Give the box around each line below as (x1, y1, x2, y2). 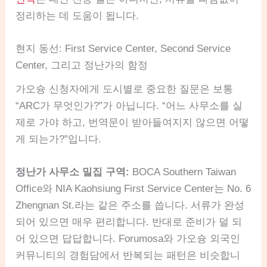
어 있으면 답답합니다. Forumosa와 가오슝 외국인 (15, 233, 241, 245)
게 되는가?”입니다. (15, 133, 102, 145)
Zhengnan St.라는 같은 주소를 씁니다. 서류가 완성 (15, 200, 245, 212)
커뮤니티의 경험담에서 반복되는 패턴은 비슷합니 (15, 250, 241, 262)
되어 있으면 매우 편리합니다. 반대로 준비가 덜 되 (15, 216, 243, 228)
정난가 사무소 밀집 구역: (15, 166, 130, 178)
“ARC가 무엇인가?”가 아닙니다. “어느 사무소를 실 (15, 100, 243, 112)
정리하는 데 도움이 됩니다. (15, 10, 139, 22)
